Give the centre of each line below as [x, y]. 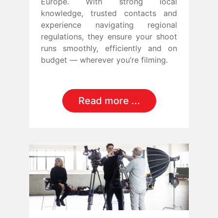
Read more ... [109, 101]
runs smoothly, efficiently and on [109, 48]
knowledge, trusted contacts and [109, 13]
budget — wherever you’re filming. [104, 60]
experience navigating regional [109, 25]
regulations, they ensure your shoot [109, 37]
